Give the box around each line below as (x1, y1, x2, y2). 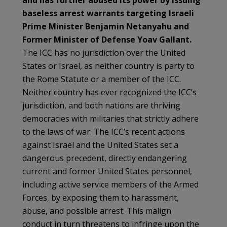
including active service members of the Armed (22, 178, 199, 190)
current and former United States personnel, (22, 165, 192, 177)
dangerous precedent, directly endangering (22, 152, 187, 164)
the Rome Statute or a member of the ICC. (22, 73, 181, 85)
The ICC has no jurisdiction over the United (22, 47, 185, 58)
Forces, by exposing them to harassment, (22, 192, 179, 203)
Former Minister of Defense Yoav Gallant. (22, 33, 192, 45)
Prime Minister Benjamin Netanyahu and (22, 20, 189, 32)
